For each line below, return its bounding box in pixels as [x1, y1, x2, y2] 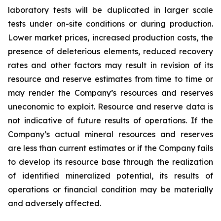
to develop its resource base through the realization [8, 157, 213, 167]
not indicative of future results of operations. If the [8, 115, 213, 126]
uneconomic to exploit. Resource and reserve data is [8, 102, 213, 112]
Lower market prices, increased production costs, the [8, 33, 213, 43]
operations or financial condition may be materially [8, 184, 213, 195]
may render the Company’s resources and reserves [8, 88, 213, 98]
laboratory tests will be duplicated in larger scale [8, 5, 213, 15]
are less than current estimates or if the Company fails [8, 143, 213, 153]
